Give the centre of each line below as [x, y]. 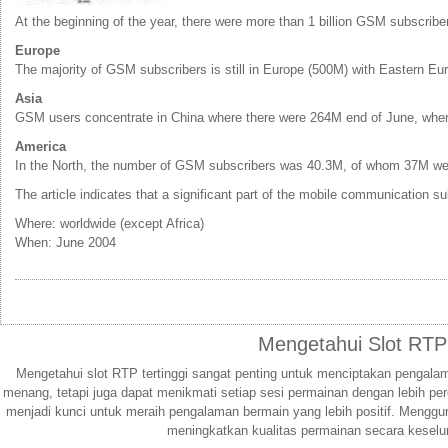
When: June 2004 [65, 242]
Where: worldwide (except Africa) [109, 223]
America [40, 146]
